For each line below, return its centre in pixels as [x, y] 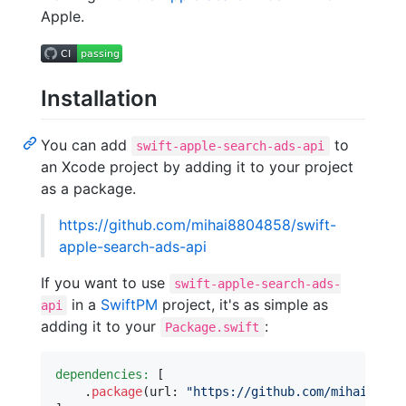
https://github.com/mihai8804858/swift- [198, 224]
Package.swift [213, 327]
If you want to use [105, 282]
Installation [99, 98]
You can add [86, 145]
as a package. [88, 188]
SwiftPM [130, 304]
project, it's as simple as [243, 304]
